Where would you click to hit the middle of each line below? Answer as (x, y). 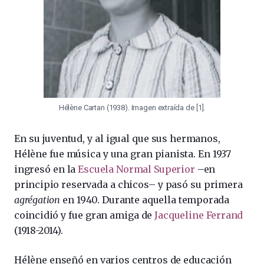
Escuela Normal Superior (136, 169)
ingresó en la (46, 169)
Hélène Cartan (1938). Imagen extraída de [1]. (132, 107)
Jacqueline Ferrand (199, 215)
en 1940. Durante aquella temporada (146, 199)
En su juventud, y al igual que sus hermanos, (117, 138)
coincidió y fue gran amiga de (85, 215)
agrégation (39, 199)
